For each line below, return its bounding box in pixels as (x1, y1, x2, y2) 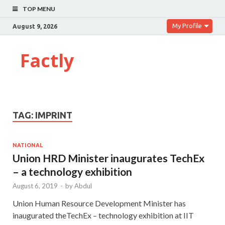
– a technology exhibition (13, 165, 132, 178)
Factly (20, 48, 74, 73)
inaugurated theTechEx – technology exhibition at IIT (13, 210, 194, 220)
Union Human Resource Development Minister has (13, 198, 186, 208)
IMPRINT (35, 110, 72, 120)
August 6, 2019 (13, 181, 58, 190)
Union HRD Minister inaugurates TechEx (13, 151, 204, 164)
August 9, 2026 (13, 23, 57, 30)
